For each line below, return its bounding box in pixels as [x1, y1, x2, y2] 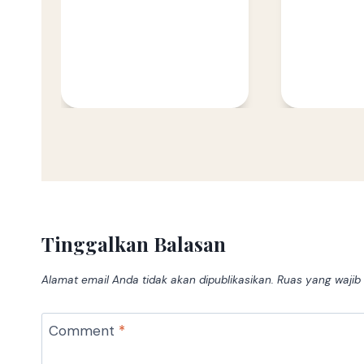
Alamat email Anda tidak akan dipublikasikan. [41, 272, 274, 287]
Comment [48, 321, 119, 340]
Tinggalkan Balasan [41, 231, 226, 258]
